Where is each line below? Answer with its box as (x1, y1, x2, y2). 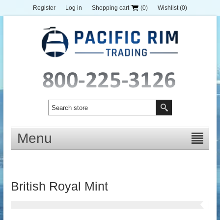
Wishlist (158, 4, 178, 11)
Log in (65, 4, 82, 11)
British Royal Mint (10, 179, 108, 193)
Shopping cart (92, 4, 129, 11)
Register (33, 4, 55, 11)
